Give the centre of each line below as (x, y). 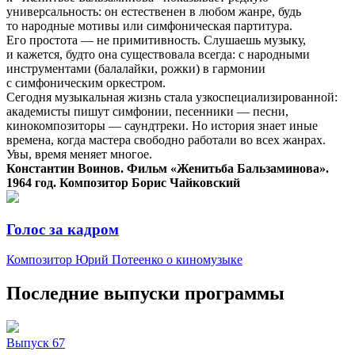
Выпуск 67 (36, 343)
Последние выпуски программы (145, 294)
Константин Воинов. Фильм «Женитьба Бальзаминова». (168, 168)
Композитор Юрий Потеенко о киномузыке (124, 260)
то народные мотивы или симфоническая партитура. (149, 25)
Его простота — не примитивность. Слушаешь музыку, (156, 40)
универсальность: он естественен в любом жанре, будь (154, 11)
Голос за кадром (63, 229)
